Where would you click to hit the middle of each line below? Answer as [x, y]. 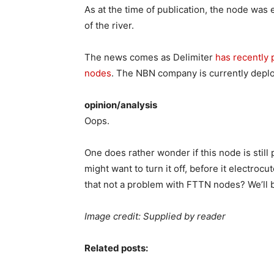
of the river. [109, 25]
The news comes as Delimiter [150, 57]
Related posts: [116, 248]
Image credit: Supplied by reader [155, 216]
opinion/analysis [121, 105]
